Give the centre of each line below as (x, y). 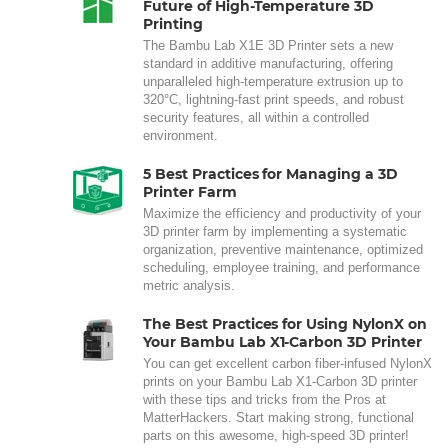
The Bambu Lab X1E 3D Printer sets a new (268, 45)
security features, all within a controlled (256, 117)
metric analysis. (189, 285)
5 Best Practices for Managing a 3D (270, 174)
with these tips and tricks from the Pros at (264, 399)
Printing (173, 24)
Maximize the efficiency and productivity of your (282, 213)
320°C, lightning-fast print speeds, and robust (273, 99)
